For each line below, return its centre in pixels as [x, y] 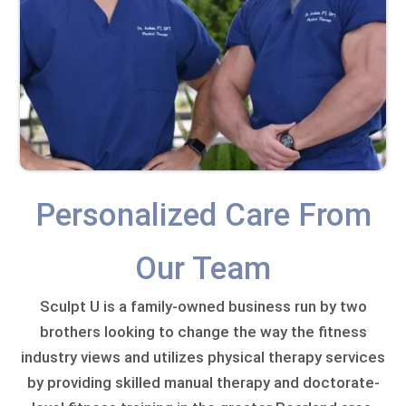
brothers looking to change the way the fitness [203, 332]
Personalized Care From [203, 216]
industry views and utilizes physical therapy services [203, 358]
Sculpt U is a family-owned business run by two [203, 307]
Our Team [203, 269]
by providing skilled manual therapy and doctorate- [203, 383]
